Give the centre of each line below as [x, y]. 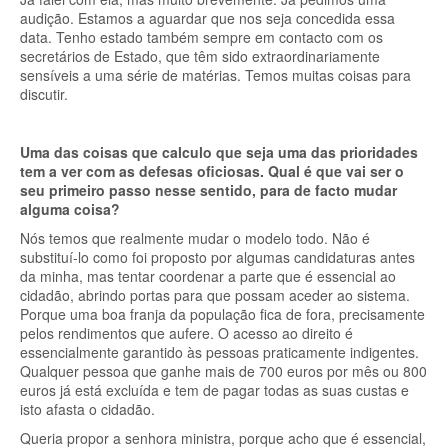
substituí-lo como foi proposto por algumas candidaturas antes [217, 257]
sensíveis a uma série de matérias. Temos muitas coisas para [215, 75]
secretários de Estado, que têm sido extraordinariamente [200, 56]
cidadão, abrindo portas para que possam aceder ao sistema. [215, 295]
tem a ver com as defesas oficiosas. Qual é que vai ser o [212, 171]
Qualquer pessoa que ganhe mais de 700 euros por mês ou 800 [223, 371]
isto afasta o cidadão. [87, 409]
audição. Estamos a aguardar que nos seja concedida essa [207, 18]
